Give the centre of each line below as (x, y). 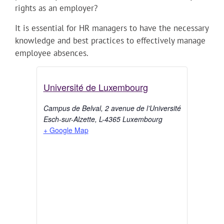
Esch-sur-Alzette (69, 119)
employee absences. (52, 53)
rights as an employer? (56, 8)
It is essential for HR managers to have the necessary (112, 28)
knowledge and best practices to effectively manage (110, 40)
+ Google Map (66, 130)
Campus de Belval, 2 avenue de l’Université (112, 108)
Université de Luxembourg (95, 87)
